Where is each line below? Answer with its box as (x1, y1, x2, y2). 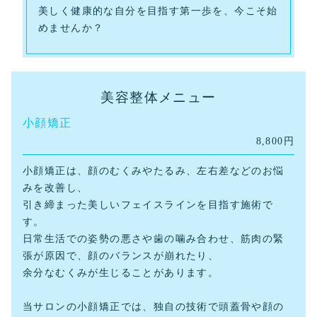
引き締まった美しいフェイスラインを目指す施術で (23, 199, 274, 211)
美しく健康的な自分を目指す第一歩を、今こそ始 (38, 5, 278, 17)
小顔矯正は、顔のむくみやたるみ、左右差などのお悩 (23, 165, 284, 177)
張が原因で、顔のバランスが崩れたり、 (23, 250, 219, 262)
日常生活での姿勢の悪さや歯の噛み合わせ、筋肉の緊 (23, 233, 284, 245)
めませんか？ (38, 22, 104, 34)
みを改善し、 (23, 182, 88, 194)
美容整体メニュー (100, 90, 217, 105)
